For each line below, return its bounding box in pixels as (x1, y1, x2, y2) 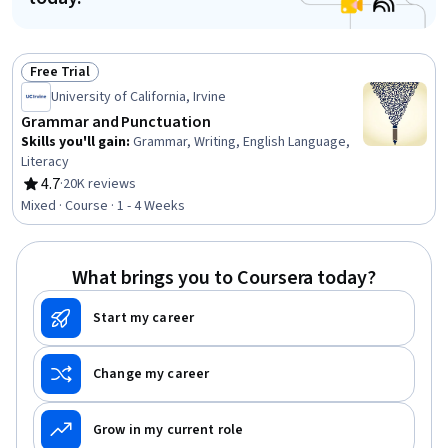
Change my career (93, 364, 210, 384)
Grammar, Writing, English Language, (133, 132, 350, 152)
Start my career (93, 308, 195, 328)
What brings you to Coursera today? (72, 264, 376, 292)
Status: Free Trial (29, 71, 145, 94)
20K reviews (63, 174, 136, 194)
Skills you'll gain (21, 132, 126, 152)
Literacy (21, 152, 69, 172)
